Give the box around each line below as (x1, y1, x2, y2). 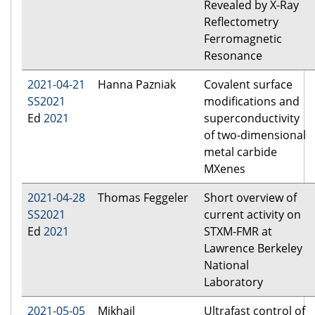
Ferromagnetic (204, 31, 282, 47)
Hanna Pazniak (98, 77, 176, 93)
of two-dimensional (204, 127, 306, 143)
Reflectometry (204, 14, 278, 30)
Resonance (204, 48, 262, 64)
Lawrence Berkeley (204, 240, 302, 257)
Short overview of (204, 190, 297, 206)
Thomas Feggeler (98, 190, 188, 206)
